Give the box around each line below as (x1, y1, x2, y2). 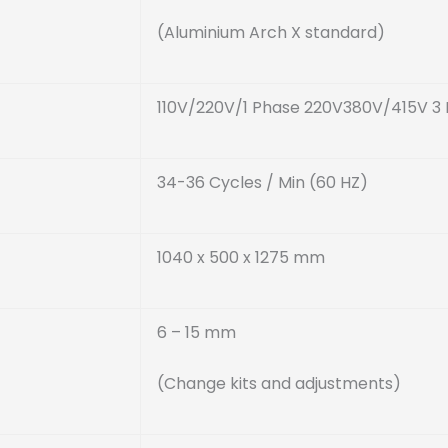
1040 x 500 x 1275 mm (157, 245, 325, 269)
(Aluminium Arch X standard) (157, 21, 385, 45)
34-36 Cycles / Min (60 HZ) (157, 170, 368, 194)
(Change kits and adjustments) (157, 372, 401, 396)
